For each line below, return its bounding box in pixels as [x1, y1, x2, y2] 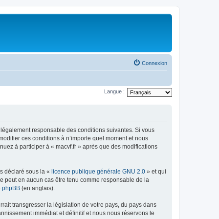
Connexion [142, 60, 167, 66]
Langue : [104, 88, 125, 95]
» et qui [145, 168, 166, 175]
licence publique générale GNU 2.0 [51, 168, 145, 175]
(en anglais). [20, 185, 55, 192]
